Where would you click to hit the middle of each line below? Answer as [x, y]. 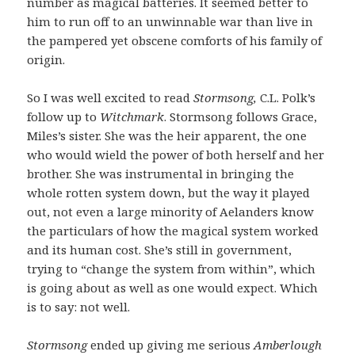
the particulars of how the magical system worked [173, 230]
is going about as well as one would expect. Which [173, 287]
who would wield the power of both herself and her [176, 154]
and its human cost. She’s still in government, [160, 249]
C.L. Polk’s [286, 97]
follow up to [64, 116]
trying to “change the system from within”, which [172, 268]
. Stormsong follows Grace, [241, 116]
